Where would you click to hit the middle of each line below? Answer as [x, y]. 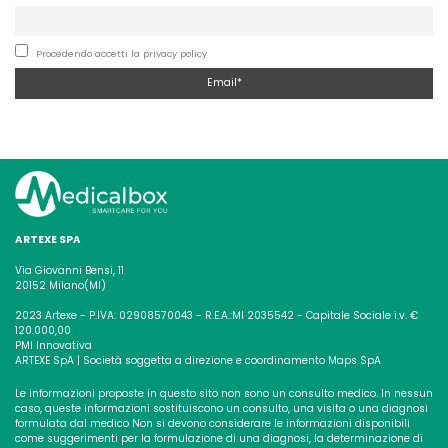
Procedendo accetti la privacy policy [121, 53]
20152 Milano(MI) [60, 285]
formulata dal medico [72, 423]
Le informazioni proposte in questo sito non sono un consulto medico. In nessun [224, 393]
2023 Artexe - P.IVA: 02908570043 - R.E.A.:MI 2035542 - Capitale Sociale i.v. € [216, 315]
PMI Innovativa [53, 345]
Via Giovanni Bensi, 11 [69, 270]
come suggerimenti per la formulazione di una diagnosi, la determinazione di [219, 438]
